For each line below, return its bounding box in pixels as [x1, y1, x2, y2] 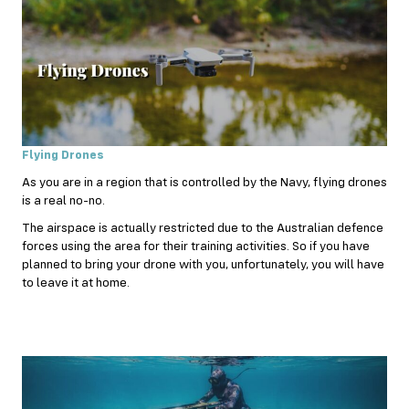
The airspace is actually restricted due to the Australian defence [22, 221, 383, 235]
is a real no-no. [22, 194, 105, 207]
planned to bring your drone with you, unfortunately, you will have [22, 257, 384, 271]
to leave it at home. [22, 276, 130, 289]
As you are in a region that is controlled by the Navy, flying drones [22, 175, 387, 189]
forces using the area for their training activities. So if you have [22, 239, 370, 253]
